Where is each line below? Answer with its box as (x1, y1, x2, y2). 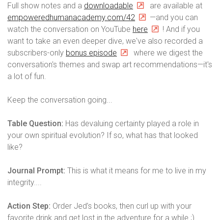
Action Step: (7, 201, 53, 211)
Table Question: (7, 119, 63, 128)
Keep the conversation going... (7, 95, 112, 105)
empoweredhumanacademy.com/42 (7, 13, 135, 22)
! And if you (163, 25, 200, 34)
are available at (148, 1, 202, 10)
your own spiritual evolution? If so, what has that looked (7, 131, 198, 140)
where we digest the (132, 48, 203, 57)
